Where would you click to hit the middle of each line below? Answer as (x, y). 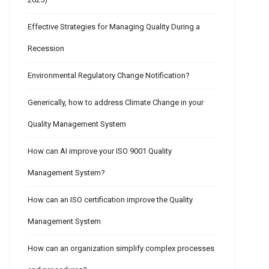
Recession (46, 48)
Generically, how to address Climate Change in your (116, 102)
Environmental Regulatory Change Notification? (109, 75)
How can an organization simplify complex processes (121, 248)
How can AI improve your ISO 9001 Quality (100, 151)
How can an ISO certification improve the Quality (110, 199)
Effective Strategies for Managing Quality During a (114, 26)
